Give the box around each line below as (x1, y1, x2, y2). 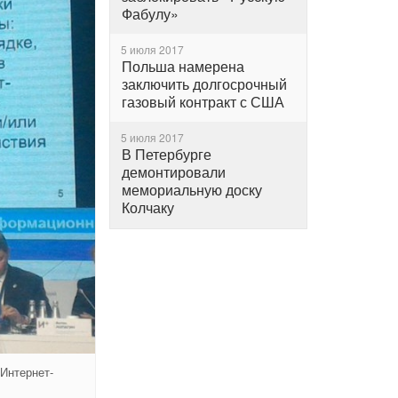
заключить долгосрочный (122, 73, 287, 94)
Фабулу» (122, 3, 179, 24)
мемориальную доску (122, 179, 262, 200)
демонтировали (122, 161, 226, 182)
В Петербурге (122, 143, 211, 164)
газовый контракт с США (122, 91, 284, 112)
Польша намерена (122, 55, 244, 76)
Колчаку (122, 196, 174, 218)
